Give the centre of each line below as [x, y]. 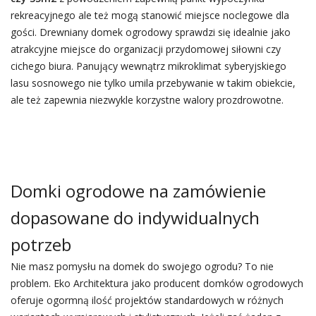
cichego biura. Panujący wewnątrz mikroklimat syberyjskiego [148, 66]
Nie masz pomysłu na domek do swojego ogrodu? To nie [142, 266]
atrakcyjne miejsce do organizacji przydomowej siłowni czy [145, 49]
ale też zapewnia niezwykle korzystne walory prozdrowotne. [147, 100]
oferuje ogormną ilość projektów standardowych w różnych [147, 300]
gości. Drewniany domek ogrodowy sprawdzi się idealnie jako [150, 32]
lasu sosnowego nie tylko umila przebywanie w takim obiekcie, [153, 83]
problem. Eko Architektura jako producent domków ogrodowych [157, 283]
